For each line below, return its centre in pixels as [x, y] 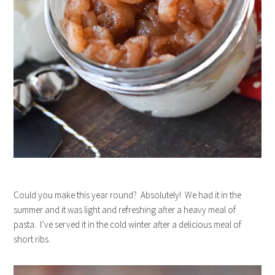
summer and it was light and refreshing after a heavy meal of [125, 209]
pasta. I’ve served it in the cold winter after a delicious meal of [128, 224]
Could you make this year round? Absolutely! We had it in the [128, 195]
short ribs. [32, 239]
